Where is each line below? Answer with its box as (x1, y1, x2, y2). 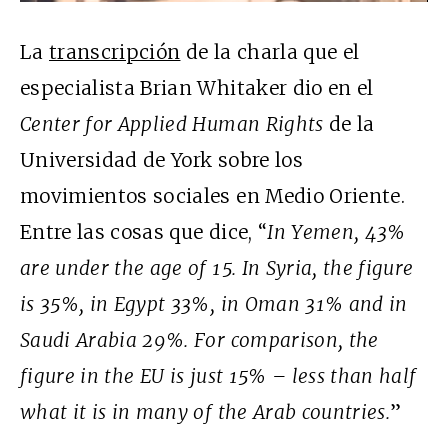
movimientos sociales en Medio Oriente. (20, 184, 405, 209)
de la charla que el (180, 40, 360, 65)
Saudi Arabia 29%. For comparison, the (20, 328, 379, 353)
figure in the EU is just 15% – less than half (20, 364, 417, 389)
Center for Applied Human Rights (20, 112, 324, 137)
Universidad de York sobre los (20, 148, 303, 173)
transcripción (49, 40, 181, 65)
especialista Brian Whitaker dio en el (20, 76, 374, 101)
